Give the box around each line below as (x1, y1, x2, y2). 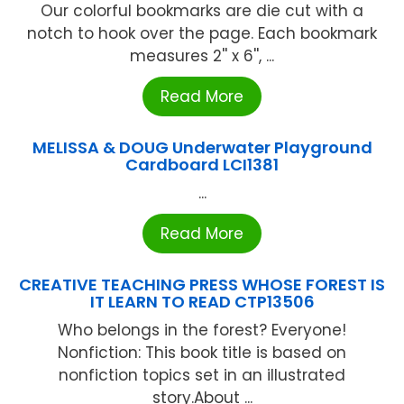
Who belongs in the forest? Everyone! (58, 318, 346, 341)
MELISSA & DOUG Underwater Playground (32, 135, 372, 159)
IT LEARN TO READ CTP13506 (89, 289, 315, 313)
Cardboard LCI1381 (125, 152, 279, 176)
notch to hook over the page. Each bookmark (27, 22, 377, 44)
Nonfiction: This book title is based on (58, 341, 346, 363)
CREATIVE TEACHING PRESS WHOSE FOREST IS (19, 272, 385, 296)
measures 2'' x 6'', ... (130, 44, 274, 67)
